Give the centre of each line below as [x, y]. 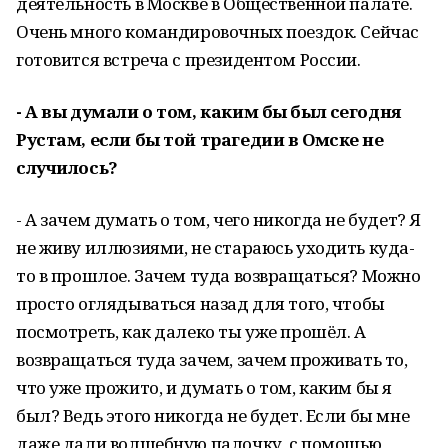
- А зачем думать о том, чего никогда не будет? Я [218, 219]
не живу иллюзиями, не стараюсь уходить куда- [215, 247]
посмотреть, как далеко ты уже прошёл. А [191, 331]
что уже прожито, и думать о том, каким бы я [204, 387]
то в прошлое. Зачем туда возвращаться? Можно [218, 275]
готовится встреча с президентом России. [188, 59]
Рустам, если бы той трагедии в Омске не [200, 139]
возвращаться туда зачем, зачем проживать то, [212, 359]
